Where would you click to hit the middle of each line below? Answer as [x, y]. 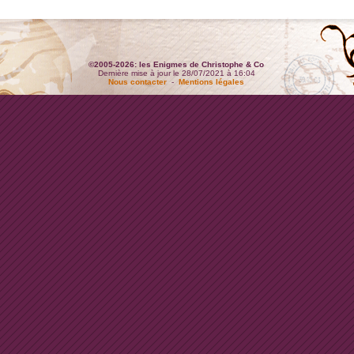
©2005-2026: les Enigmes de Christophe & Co [176, 64]
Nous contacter [137, 82]
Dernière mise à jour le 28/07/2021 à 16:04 [176, 73]
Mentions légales [211, 82]
